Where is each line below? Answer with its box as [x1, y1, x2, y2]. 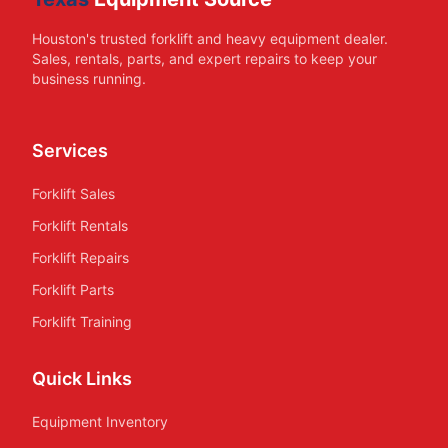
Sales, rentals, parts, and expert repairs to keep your [32, 50, 377, 67]
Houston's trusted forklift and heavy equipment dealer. [32, 30, 388, 47]
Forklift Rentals [32, 217, 128, 234]
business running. [32, 70, 146, 87]
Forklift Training [32, 313, 132, 330]
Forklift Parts [32, 281, 114, 298]
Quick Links [32, 368, 132, 389]
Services [32, 140, 108, 161]
